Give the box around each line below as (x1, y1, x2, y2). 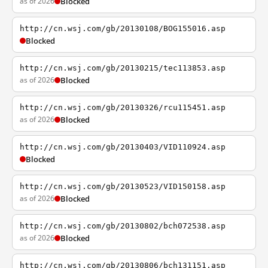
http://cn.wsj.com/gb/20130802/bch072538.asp (20, 221, 226, 230)
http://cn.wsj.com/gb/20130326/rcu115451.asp (20, 103, 226, 112)
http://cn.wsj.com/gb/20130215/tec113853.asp (20, 63, 226, 72)
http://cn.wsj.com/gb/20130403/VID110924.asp (20, 142, 226, 151)
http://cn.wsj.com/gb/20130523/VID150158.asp (20, 182, 226, 191)
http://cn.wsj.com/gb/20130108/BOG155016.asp (20, 24, 226, 33)
